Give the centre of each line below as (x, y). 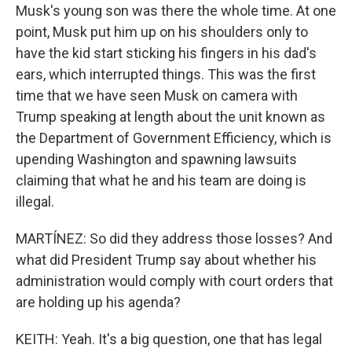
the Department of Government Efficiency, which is (174, 138)
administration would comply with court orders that (174, 281)
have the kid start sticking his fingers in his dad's (166, 53)
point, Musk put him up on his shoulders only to (162, 32)
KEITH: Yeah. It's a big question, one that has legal (169, 339)
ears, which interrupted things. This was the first (166, 74)
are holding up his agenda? (98, 302)
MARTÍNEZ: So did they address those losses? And (174, 238)
